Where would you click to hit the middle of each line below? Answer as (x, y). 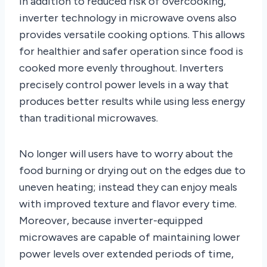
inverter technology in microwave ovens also (128, 18)
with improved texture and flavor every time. (128, 204)
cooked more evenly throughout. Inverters (121, 68)
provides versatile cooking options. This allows (132, 34)
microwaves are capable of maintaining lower (130, 237)
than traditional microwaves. (89, 118)
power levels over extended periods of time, (126, 254)
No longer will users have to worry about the (126, 153)
